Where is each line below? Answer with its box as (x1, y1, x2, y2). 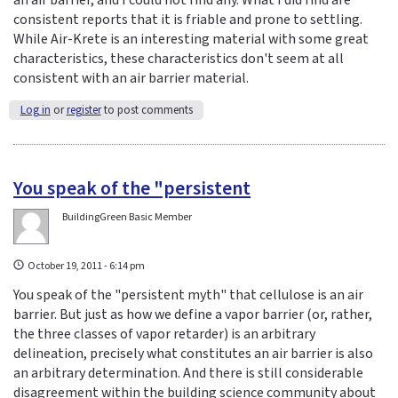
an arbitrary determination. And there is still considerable (13, 362, 363, 383)
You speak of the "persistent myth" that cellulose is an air (13, 284, 363, 305)
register (66, 101, 101, 118)
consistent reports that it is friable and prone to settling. (13, 10, 362, 30)
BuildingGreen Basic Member (62, 209, 192, 225)
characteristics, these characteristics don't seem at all (13, 49, 344, 69)
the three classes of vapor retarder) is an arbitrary (13, 323, 315, 344)
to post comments (100, 101, 193, 118)
